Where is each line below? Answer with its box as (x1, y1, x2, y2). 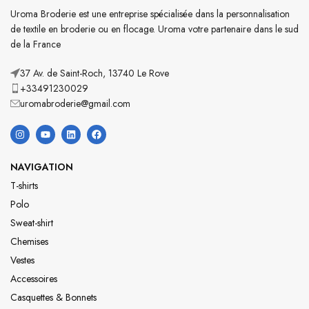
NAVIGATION (10, 160, 73, 175)
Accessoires (10, 272, 57, 286)
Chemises (10, 235, 48, 249)
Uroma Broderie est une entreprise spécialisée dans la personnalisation (10, 7, 290, 21)
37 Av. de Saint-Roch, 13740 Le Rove (20, 66, 169, 81)
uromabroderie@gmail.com (20, 97, 130, 111)
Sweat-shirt (10, 216, 53, 230)
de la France (10, 37, 61, 52)
